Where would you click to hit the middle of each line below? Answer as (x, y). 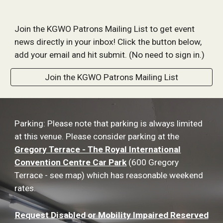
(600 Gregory (153, 162)
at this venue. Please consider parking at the (97, 136)
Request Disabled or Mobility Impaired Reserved (111, 215)
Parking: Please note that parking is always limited (109, 123)
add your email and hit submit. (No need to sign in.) (110, 55)
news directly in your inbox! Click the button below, (108, 42)
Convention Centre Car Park (71, 162)
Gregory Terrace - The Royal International (98, 149)
